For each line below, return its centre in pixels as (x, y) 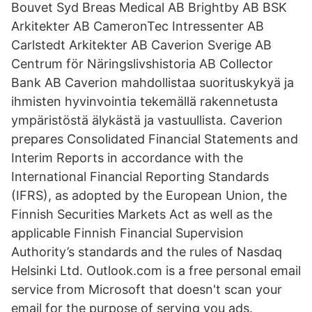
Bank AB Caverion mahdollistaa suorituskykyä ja (153, 83)
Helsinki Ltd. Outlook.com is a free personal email (156, 271)
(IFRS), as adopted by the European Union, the (149, 195)
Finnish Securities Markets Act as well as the (142, 214)
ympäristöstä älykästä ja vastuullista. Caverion (147, 120)
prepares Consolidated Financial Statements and (155, 139)
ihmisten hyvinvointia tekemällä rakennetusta (145, 101)
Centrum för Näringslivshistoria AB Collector (142, 64)
